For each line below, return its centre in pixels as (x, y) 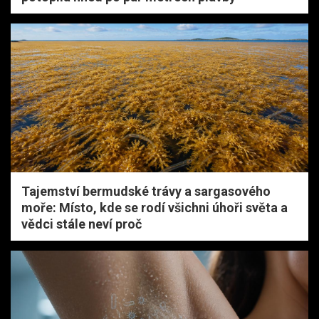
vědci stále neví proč (82, 224)
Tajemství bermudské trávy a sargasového (146, 191)
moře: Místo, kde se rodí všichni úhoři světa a (155, 207)
